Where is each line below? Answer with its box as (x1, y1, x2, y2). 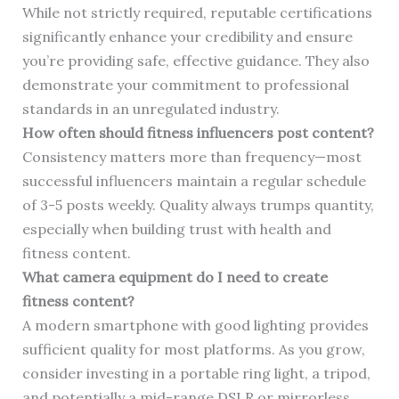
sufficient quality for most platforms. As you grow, (21, 340, 365, 359)
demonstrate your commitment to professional (21, 76, 349, 94)
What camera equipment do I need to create (21, 268, 328, 287)
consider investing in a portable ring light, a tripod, (21, 364, 370, 383)
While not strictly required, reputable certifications (21, 4, 372, 22)
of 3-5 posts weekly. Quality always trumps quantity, (21, 196, 374, 215)
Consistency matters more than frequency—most (21, 148, 362, 167)
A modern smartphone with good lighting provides (21, 316, 369, 335)
